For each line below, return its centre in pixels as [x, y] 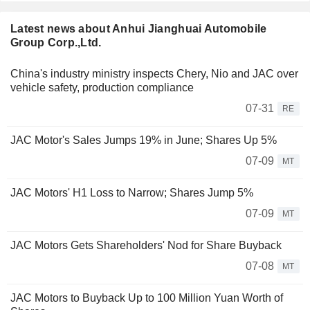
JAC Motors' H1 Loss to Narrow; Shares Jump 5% [132, 193]
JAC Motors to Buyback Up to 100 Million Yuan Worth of [147, 298]
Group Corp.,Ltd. [56, 43]
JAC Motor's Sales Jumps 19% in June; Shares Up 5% [144, 140]
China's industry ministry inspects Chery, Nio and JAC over [154, 74]
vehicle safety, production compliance [102, 88]
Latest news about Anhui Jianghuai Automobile [139, 29]
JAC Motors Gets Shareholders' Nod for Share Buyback [146, 246]
